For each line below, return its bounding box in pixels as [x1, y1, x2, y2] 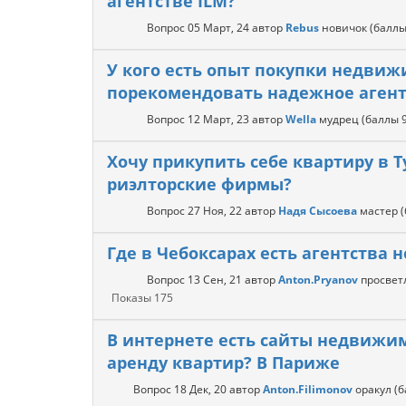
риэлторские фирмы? [107, 173, 292, 196]
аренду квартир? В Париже [107, 352, 340, 374]
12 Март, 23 [188, 111, 249, 127]
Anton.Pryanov [278, 272, 358, 287]
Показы [111, 290, 154, 305]
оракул [355, 382, 391, 397]
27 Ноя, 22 [188, 203, 242, 218]
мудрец [319, 111, 359, 127]
